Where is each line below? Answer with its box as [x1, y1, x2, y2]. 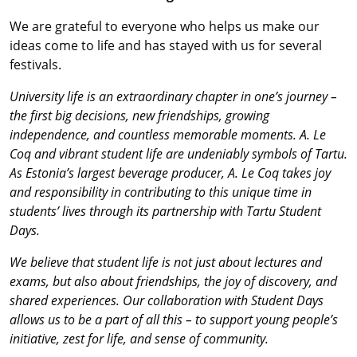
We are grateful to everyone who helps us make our [10, 18, 320, 35]
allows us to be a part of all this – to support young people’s [10, 311, 338, 328]
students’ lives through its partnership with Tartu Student [10, 202, 321, 220]
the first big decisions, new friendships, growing [10, 107, 269, 124]
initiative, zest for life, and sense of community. [10, 330, 269, 347]
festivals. [10, 56, 61, 73]
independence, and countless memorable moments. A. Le [10, 126, 326, 143]
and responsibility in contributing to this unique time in [10, 183, 312, 201]
